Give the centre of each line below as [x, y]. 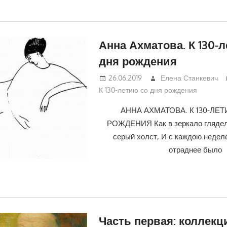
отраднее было [195, 150]
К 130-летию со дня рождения [148, 90]
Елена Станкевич [190, 78]
